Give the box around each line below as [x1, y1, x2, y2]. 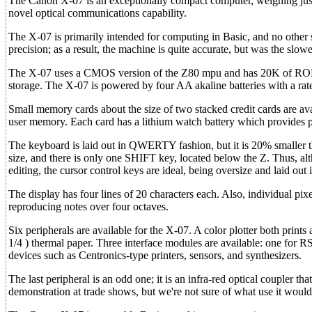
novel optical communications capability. [8, 7, 187, 19]
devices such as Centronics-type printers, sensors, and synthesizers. [8, 249, 302, 261]
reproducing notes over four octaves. [8, 201, 169, 212]
